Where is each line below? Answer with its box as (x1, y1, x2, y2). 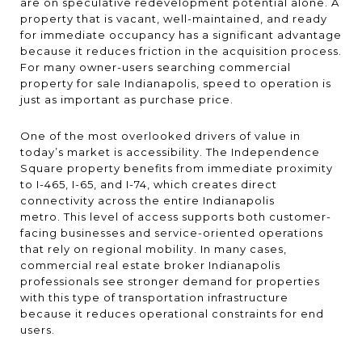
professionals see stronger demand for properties (20, 275, 320, 288)
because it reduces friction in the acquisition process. (20, 44, 342, 57)
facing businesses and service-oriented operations (20, 226, 323, 239)
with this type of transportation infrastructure (20, 291, 288, 304)
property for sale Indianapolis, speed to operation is (20, 77, 331, 90)
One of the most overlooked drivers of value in (20, 129, 301, 142)
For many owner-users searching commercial (20, 61, 291, 74)
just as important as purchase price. (20, 93, 234, 106)
